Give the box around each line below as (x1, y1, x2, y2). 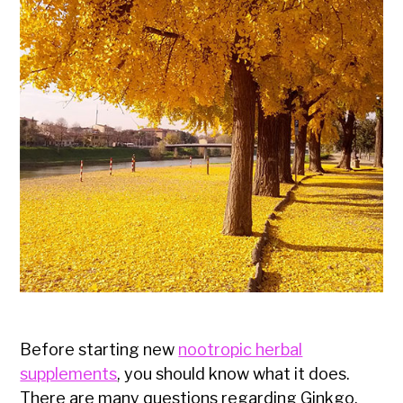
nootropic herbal (178, 340, 303, 360)
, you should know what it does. (117, 364, 351, 384)
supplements (20, 364, 118, 384)
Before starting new (20, 340, 179, 360)
